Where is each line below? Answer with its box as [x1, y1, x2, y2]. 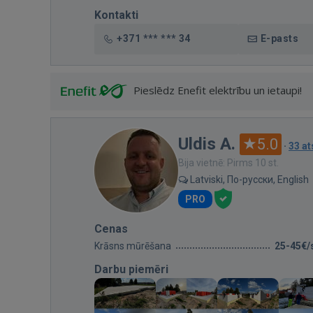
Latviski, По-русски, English [188, 173, 309, 185]
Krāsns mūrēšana [94, 240, 171, 252]
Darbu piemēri [94, 262, 168, 276]
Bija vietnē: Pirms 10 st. [178, 156, 279, 168]
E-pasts [261, 33, 299, 44]
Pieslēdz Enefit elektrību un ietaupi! [133, 83, 302, 97]
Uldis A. [178, 133, 235, 154]
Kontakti [94, 8, 138, 22]
